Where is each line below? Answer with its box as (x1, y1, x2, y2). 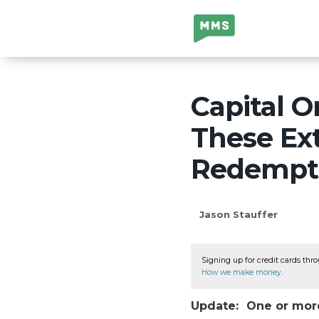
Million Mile (194, 17, 257, 31)
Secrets (194, 37, 236, 51)
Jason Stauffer (199, 208, 278, 220)
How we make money (202, 267, 281, 277)
